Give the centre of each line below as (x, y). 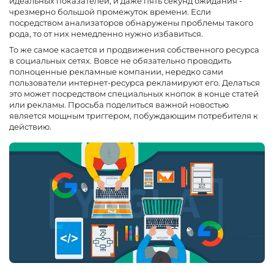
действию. (30, 127)
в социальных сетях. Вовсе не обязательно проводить (120, 61)
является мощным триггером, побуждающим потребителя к (134, 116)
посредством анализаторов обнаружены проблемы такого (131, 23)
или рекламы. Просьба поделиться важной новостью (119, 105)
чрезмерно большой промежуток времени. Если (110, 12)
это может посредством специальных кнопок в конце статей (134, 94)
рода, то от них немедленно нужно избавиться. (106, 34)
